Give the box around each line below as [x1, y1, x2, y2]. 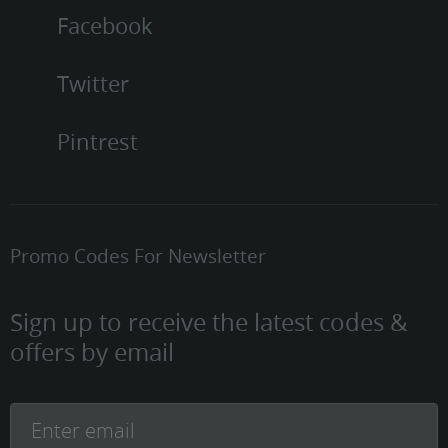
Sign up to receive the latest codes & [10, 306, 408, 339]
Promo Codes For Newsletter [10, 243, 266, 270]
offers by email [10, 336, 174, 369]
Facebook [57, 11, 153, 41]
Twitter [57, 69, 129, 99]
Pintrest [57, 127, 138, 157]
